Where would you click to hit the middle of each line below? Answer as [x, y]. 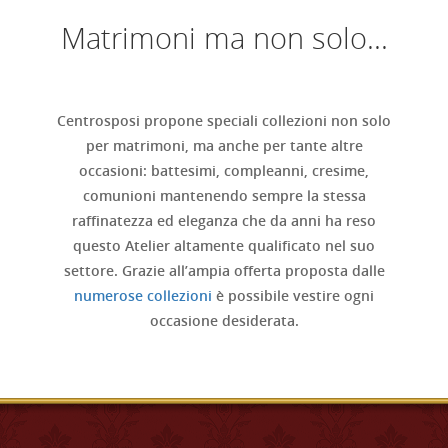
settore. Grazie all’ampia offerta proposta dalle [224, 270]
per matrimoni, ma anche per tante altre [224, 145]
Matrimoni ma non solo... [224, 37]
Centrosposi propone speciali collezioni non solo [224, 120]
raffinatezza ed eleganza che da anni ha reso [224, 220]
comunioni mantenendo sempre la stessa [224, 195]
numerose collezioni [143, 295]
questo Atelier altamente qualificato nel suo [224, 245]
